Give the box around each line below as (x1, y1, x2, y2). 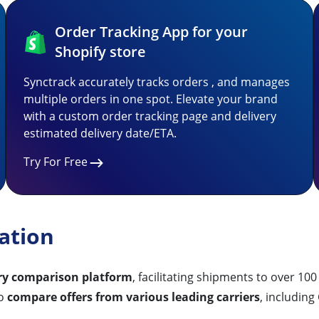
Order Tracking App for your (54, 22, 248, 41)
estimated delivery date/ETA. (23, 125, 177, 141)
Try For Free (23, 154, 88, 169)
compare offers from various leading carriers (7, 288, 260, 305)
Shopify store (54, 42, 146, 61)
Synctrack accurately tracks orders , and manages (23, 74, 290, 90)
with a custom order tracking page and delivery (23, 108, 276, 124)
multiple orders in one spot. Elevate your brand (23, 91, 278, 107)
